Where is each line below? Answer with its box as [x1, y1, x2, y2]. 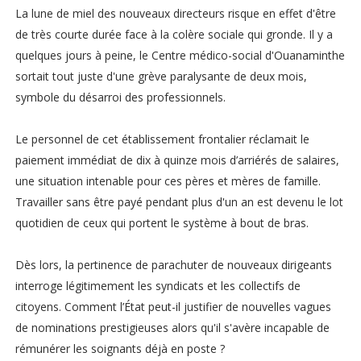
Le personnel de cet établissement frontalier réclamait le [15, 131, 309, 147]
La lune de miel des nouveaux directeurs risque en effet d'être [15, 6, 336, 22]
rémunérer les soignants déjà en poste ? [15, 341, 225, 357]
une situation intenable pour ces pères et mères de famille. [15, 173, 321, 189]
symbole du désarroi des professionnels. [15, 89, 226, 106]
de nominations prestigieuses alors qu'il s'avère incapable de [15, 320, 330, 336]
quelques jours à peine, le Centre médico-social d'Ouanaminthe [15, 48, 345, 64]
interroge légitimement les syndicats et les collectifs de [15, 278, 301, 294]
